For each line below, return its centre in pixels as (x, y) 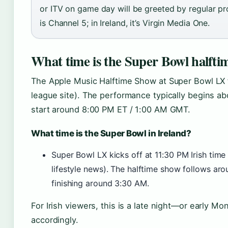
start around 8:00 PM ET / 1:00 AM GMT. (111, 109)
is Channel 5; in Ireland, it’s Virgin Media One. (125, 23)
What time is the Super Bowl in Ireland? (111, 133)
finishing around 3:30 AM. (100, 183)
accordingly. (55, 220)
